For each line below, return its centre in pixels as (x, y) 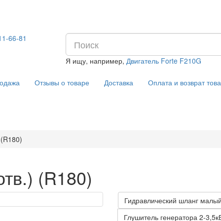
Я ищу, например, (96, 61)
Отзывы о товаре (62, 82)
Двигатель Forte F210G (164, 61)
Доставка (119, 82)
